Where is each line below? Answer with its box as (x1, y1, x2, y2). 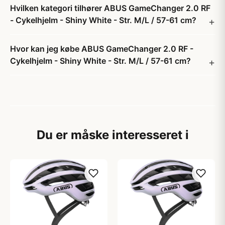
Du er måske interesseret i (36, 128, 189, 142)
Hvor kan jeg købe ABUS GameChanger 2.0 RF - (10, 44, 193, 54)
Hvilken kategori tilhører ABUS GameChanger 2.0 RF (10, 3, 210, 13)
